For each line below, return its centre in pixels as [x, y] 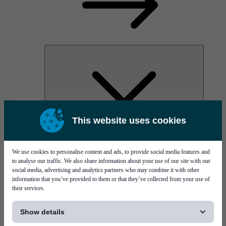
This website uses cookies [129, 120]
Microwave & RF [73, 175]
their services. [29, 188]
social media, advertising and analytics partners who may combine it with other [106, 170]
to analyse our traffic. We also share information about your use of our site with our [111, 161]
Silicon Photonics [92, 156]
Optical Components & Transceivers [122, 147]
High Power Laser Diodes [106, 138]
